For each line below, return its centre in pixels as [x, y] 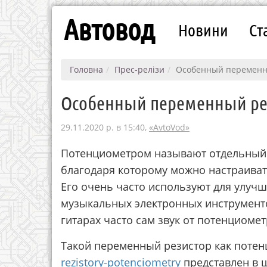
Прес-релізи [139, 69]
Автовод [109, 29]
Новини [203, 30]
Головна [86, 69]
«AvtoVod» [169, 127]
